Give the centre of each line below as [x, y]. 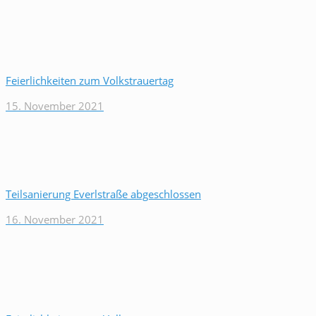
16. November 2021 [55, 219]
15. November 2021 [55, 106]
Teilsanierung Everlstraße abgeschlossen [103, 194]
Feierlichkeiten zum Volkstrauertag [90, 80]
